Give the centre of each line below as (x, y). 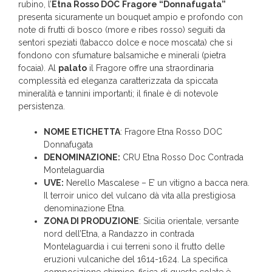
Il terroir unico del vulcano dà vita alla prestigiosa (140, 196)
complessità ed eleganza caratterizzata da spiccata (118, 81)
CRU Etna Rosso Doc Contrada (182, 158)
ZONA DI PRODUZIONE (91, 221)
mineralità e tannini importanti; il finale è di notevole (118, 94)
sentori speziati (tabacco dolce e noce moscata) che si (125, 43)
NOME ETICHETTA (82, 132)
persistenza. (42, 107)
